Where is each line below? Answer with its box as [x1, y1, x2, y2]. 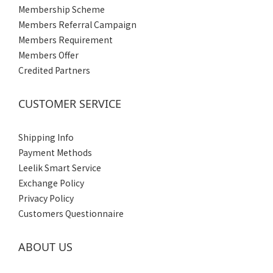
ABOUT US [18, 239, 73, 255]
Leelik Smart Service [18, 161, 101, 174]
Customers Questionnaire [18, 207, 124, 220]
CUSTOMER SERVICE [18, 96, 121, 112]
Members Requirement [18, 34, 113, 46]
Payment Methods [18, 146, 92, 159]
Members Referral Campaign [18, 18, 136, 31]
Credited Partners [18, 64, 90, 77]
